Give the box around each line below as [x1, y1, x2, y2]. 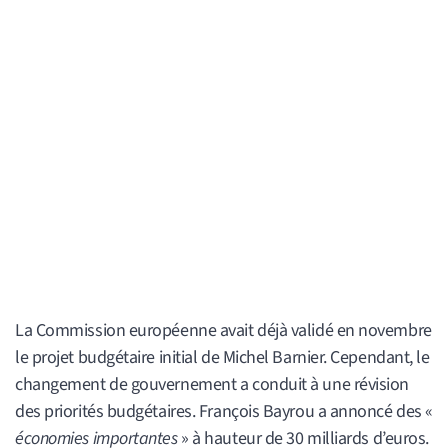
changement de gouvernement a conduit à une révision [15, 372, 410, 398]
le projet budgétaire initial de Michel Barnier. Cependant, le [15, 345, 430, 371]
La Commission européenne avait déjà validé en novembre [15, 318, 432, 344]
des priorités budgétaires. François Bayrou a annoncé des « [15, 399, 433, 425]
